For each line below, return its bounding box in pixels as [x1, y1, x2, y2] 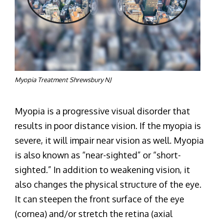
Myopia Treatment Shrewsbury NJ [15, 75, 111, 84]
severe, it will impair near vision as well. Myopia [15, 134, 204, 146]
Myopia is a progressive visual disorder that [15, 105, 190, 116]
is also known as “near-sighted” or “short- [15, 149, 181, 160]
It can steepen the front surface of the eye [15, 193, 184, 204]
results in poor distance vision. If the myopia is [15, 120, 201, 131]
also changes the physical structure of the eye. [15, 178, 201, 190]
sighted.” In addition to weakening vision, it [15, 164, 190, 175]
